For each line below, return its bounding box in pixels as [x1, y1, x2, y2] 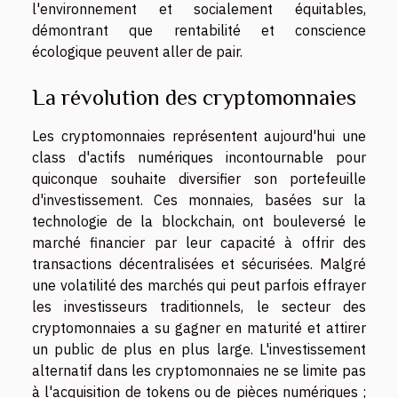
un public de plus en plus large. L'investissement [32, 340, 366, 359]
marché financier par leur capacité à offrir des [32, 234, 366, 252]
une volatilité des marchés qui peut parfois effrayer [32, 276, 366, 295]
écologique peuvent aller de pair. [32, 42, 243, 60]
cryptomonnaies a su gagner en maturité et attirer [32, 319, 366, 338]
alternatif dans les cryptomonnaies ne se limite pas [32, 362, 366, 380]
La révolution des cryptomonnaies [32, 84, 356, 111]
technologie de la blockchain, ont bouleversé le [32, 212, 366, 231]
